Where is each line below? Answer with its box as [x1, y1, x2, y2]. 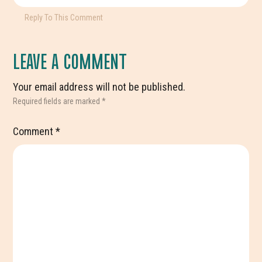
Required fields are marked [13, 96, 102, 106]
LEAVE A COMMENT [13, 48, 127, 74]
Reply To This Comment [25, 13, 104, 23]
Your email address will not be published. [13, 81, 186, 94]
